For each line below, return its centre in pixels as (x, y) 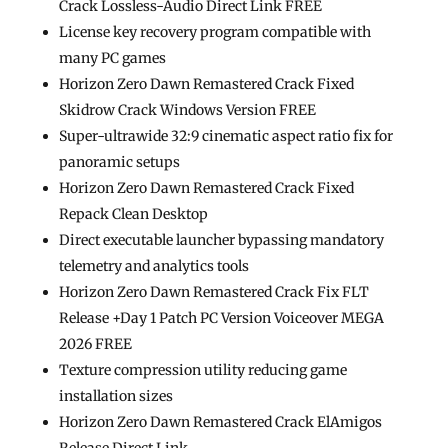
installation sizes (115, 396)
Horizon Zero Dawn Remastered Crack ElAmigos (220, 422)
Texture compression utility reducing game (202, 370)
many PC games (112, 58)
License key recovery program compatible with (214, 32)
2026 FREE (95, 344)
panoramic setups (119, 162)
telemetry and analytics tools (153, 266)
